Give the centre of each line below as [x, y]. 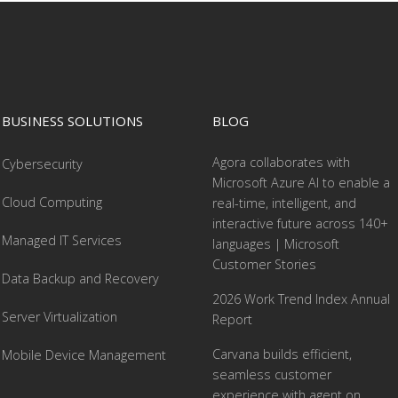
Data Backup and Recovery [80, 278]
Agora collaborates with [281, 162]
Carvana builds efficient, [282, 354]
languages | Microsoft [276, 243]
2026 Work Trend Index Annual [301, 298]
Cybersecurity [42, 163]
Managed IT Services [62, 240]
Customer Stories [264, 264]
